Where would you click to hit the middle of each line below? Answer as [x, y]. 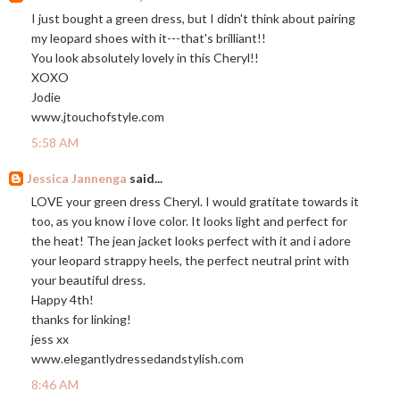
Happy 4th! [62, 299]
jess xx [50, 338]
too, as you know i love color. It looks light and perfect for [189, 221]
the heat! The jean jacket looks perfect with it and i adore [191, 240]
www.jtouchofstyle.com [98, 116]
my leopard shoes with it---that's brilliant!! [149, 37]
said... [145, 178]
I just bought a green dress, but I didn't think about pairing [193, 18]
